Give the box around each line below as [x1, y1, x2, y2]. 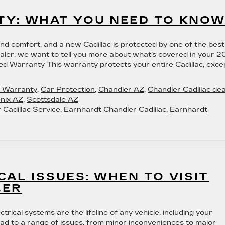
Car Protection [41, 85, 95, 94]
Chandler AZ [98, 85, 144, 94]
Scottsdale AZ [27, 95, 78, 104]
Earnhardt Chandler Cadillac [64, 105, 166, 114]
